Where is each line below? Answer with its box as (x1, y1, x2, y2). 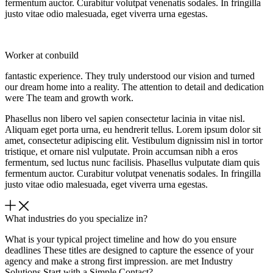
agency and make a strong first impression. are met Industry (5, 256, 233, 267)
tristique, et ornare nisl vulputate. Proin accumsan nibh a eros (5, 146, 238, 157)
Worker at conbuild (5, 50, 79, 61)
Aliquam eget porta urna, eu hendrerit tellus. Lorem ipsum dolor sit (5, 124, 261, 135)
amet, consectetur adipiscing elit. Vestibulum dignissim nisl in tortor (5, 135, 263, 146)
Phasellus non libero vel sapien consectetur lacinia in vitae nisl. (5, 113, 245, 124)
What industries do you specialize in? (5, 213, 147, 224)
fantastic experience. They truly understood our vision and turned (5, 71, 255, 82)
